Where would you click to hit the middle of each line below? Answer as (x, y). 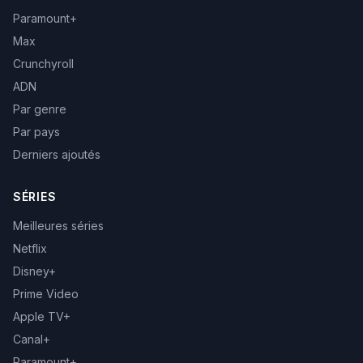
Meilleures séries (58, 226)
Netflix (30, 248)
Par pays (36, 132)
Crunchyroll (43, 64)
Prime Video (46, 294)
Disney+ (34, 271)
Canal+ (32, 339)
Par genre (40, 109)
